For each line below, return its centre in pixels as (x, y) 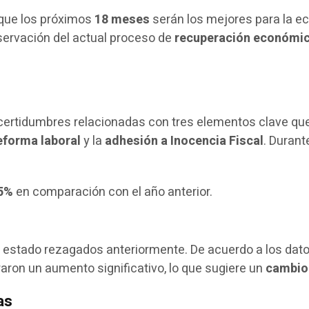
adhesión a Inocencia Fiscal (185, 141)
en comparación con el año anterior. (113, 192)
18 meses (122, 19)
